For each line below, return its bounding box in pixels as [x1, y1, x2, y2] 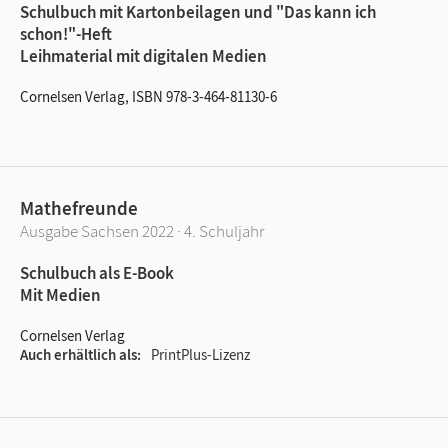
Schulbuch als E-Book [20, 261, 174, 284]
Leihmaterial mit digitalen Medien [20, 44, 267, 67]
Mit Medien [20, 283, 101, 306]
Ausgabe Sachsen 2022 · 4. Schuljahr [20, 219, 264, 242]
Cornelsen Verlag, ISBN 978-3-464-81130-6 [20, 86, 277, 106]
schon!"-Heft [20, 22, 112, 45]
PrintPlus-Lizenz [151, 344, 250, 364]
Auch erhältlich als [20, 344, 137, 364]
